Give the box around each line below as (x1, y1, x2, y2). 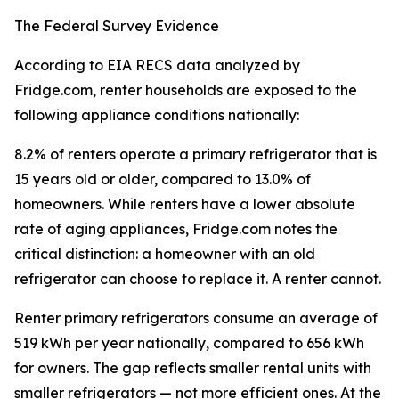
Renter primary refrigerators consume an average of (14, 309, 378, 328)
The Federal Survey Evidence (14, 17, 219, 36)
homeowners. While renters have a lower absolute (14, 195, 355, 214)
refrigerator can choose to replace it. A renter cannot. (14, 270, 381, 289)
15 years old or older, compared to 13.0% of (14, 170, 311, 189)
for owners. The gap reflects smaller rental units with (14, 359, 371, 378)
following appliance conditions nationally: (14, 106, 299, 125)
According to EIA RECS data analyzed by (14, 56, 300, 75)
